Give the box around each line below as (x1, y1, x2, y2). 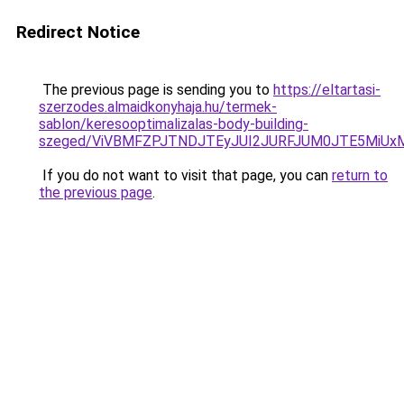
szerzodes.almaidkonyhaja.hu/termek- (39, 98, 277, 115)
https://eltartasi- (273, 81, 381, 98)
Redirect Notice (16, 22, 140, 42)
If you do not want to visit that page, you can (39, 167, 332, 184)
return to (332, 167, 388, 184)
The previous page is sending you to (39, 81, 273, 98)
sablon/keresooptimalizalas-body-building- (39, 115, 308, 133)
